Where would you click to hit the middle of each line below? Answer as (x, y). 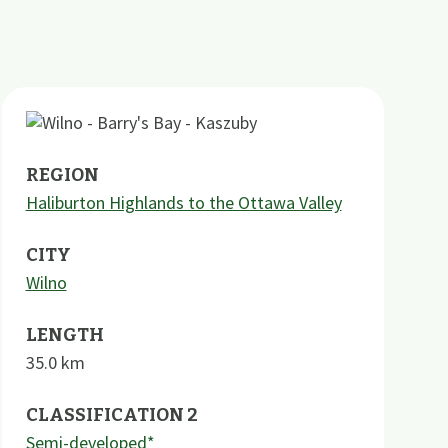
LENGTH (64, 335)
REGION (62, 175)
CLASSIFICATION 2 (111, 415)
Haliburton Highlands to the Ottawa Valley (183, 202)
